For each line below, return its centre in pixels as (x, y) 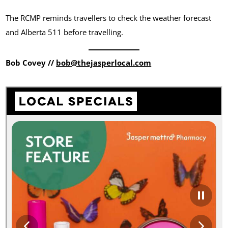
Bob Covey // (31, 62)
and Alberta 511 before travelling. (65, 32)
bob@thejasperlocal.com (104, 62)
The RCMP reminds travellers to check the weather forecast (109, 18)
